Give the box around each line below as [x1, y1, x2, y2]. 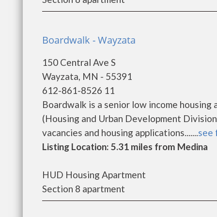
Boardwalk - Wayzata [42, 33, 136, 46]
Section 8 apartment [42, 183, 125, 194]
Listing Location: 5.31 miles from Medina [42, 141, 208, 152]
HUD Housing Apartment [42, 169, 146, 180]
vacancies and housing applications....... [42, 127, 198, 138]
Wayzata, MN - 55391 [42, 71, 132, 82]
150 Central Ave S [42, 57, 116, 68]
